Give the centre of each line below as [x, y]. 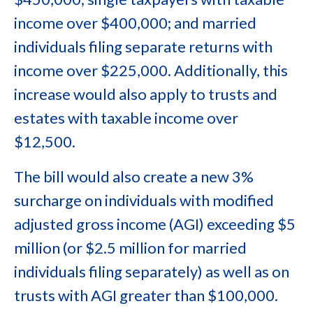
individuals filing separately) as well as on [152, 271]
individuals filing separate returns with [143, 46]
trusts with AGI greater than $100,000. [146, 295]
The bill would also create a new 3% [134, 176]
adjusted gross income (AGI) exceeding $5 [155, 224]
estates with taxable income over [126, 118]
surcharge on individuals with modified [144, 200]
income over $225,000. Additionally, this [151, 70]
